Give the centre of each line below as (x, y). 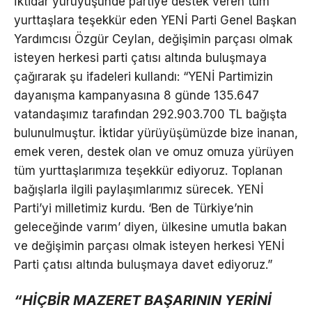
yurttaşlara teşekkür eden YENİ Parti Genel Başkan (155, 20)
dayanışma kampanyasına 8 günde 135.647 (136, 95)
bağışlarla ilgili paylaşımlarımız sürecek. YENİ (139, 189)
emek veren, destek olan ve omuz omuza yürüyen (154, 151)
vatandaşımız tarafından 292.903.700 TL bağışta (150, 114)
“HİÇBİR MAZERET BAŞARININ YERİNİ (143, 301)
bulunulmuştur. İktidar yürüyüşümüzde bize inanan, (156, 133)
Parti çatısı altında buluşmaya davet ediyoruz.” (143, 264)
